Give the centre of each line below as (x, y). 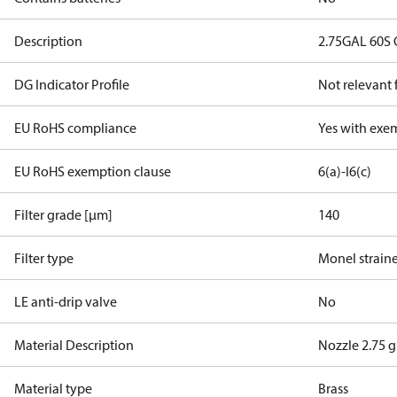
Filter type (44, 258)
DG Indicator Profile (72, 84)
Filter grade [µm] (63, 214)
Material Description (74, 345)
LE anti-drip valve (66, 301)
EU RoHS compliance (75, 128)
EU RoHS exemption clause (93, 171)
